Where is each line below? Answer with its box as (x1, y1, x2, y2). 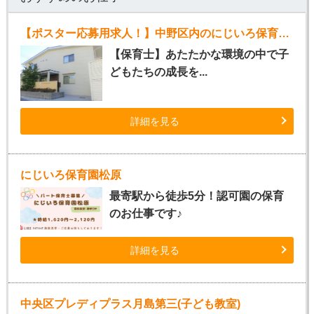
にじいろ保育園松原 (20, 169, 121, 182)
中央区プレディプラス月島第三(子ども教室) (20, 298, 240, 310)
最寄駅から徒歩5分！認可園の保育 (109, 190, 284, 203)
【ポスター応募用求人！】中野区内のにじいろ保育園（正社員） (278, 27, 289, 40)
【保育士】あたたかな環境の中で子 (109, 48, 289, 61)
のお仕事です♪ (109, 207, 182, 220)
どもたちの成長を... (109, 66, 207, 78)
